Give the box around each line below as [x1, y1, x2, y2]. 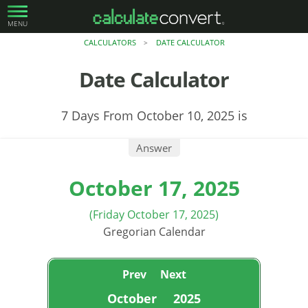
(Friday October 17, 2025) [89, 206, 219, 222]
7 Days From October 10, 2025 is [60, 107, 247, 124]
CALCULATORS [83, 36, 136, 47]
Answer [136, 140, 172, 155]
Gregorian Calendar [102, 223, 206, 239]
